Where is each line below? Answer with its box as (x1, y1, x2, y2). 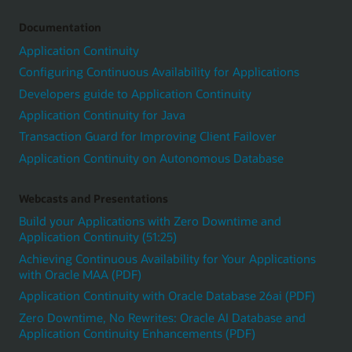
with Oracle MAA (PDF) (19, 266, 141, 282)
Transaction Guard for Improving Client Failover (19, 128, 277, 145)
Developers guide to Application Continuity (19, 85, 251, 101)
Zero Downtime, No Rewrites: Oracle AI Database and (19, 309, 306, 325)
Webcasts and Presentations (19, 190, 168, 206)
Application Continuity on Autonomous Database (19, 149, 284, 166)
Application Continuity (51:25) (19, 229, 177, 245)
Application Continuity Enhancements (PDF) (19, 324, 255, 341)
